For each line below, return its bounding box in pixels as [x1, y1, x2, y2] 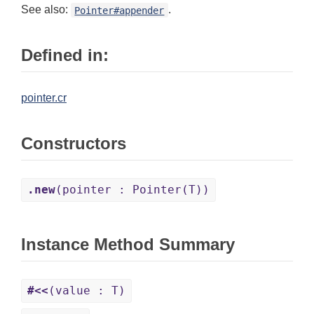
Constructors [21, 134, 126, 153]
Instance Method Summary [21, 235, 235, 254]
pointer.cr [21, 92, 67, 104]
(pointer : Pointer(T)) [55, 183, 210, 197]
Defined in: [21, 46, 109, 65]
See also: [21, 4, 71, 16]
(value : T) [48, 284, 125, 298]
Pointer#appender [74, 4, 165, 16]
